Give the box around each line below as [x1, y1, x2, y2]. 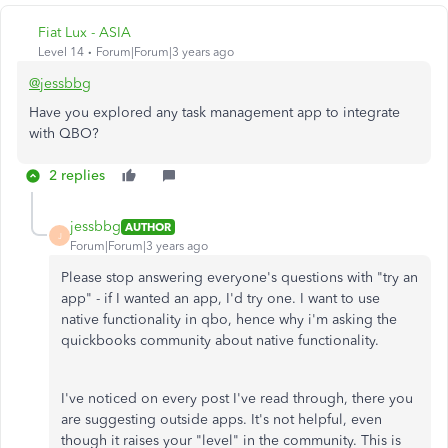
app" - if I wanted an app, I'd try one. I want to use [61, 290, 380, 307]
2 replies [49, 167, 105, 184]
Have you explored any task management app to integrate [29, 104, 400, 121]
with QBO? [29, 125, 103, 142]
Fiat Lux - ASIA [38, 24, 131, 41]
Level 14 [38, 45, 84, 59]
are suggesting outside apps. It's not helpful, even [61, 411, 382, 428]
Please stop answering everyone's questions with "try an [61, 269, 418, 286]
